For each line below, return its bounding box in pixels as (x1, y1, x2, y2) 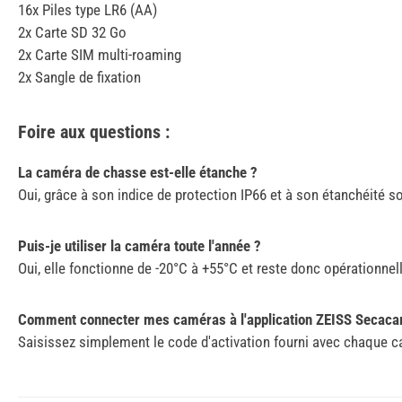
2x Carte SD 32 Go (18, 23, 127, 42)
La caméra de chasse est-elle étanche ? (18, 163, 258, 182)
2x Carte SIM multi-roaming (18, 46, 181, 65)
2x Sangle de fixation (18, 68, 141, 87)
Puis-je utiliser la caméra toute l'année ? (18, 237, 261, 256)
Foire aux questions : (18, 121, 170, 144)
